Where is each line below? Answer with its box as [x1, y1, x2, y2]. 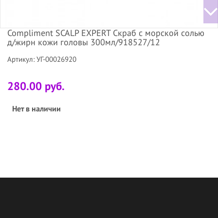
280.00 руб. [7, 79, 65, 93]
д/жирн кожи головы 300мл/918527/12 [7, 36, 160, 48]
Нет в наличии [12, 104, 61, 114]
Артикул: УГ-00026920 [7, 54, 76, 64]
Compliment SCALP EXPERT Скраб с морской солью [7, 27, 204, 39]
